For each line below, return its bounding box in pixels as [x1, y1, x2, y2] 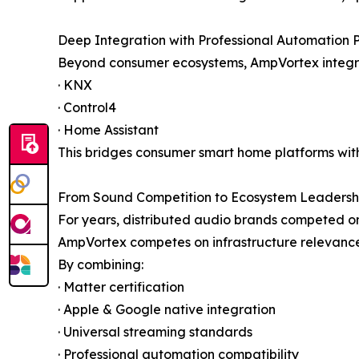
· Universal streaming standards [58, 323, 252, 340]
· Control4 [58, 99, 116, 115]
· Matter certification [58, 278, 184, 295]
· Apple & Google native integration [58, 301, 276, 317]
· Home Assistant [58, 121, 159, 138]
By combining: [58, 256, 143, 272]
